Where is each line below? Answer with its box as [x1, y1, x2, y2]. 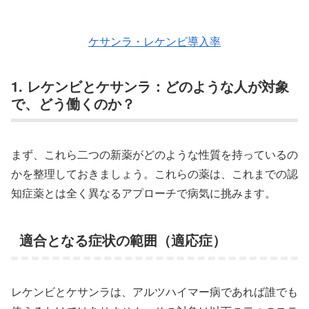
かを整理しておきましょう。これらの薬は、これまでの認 [11, 165, 298, 181]
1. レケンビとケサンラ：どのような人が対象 [11, 76, 289, 97]
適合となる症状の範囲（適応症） [19, 229, 226, 250]
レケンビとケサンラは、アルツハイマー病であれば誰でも [11, 283, 298, 299]
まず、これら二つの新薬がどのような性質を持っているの [11, 146, 298, 162]
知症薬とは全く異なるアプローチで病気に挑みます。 [11, 184, 276, 201]
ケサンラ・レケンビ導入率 [88, 32, 221, 49]
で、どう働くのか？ [11, 93, 135, 114]
